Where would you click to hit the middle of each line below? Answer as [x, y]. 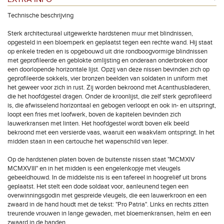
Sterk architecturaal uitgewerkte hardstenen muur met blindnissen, [100, 33]
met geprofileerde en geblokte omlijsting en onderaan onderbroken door [107, 60]
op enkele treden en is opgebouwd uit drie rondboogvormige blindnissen [107, 51]
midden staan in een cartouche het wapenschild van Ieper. [88, 141]
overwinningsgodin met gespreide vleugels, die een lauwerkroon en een [107, 195]
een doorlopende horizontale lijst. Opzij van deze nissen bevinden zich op [108, 69]
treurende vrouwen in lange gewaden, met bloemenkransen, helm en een [109, 213]
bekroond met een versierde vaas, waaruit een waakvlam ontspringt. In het [111, 132]
